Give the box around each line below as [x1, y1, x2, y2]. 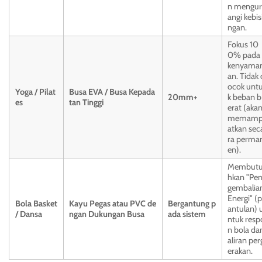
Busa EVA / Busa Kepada [69, 87, 155, 98]
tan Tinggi [69, 97, 104, 108]
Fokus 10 [227, 39, 258, 50]
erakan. [227, 246, 253, 257]
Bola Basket [15, 198, 57, 209]
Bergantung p [168, 198, 216, 209]
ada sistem [168, 209, 206, 220]
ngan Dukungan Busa [69, 209, 144, 220]
